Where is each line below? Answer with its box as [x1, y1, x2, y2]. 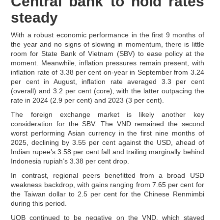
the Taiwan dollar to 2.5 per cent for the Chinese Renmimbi [11, 190, 204, 198]
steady [11, 9, 58, 26]
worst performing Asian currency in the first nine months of [11, 129, 204, 137]
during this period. [11, 199, 67, 207]
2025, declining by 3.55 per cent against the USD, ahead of [11, 138, 204, 146]
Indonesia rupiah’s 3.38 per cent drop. [11, 157, 130, 165]
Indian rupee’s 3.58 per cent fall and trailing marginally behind [11, 147, 204, 156]
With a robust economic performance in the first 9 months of [11, 30, 204, 39]
